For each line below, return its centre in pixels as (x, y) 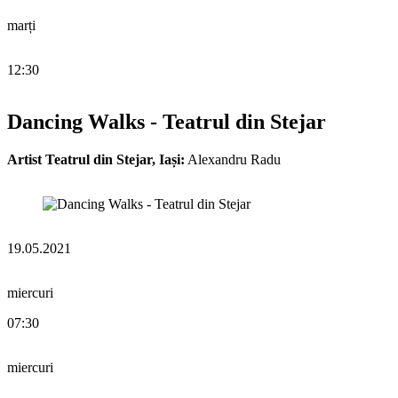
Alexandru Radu (233, 159)
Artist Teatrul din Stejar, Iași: (96, 159)
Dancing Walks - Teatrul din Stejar (167, 121)
